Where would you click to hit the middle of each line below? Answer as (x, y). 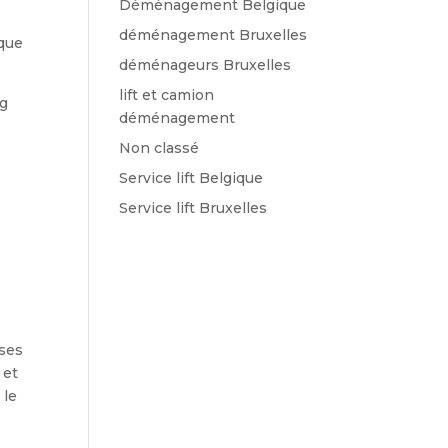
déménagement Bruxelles (213, 35)
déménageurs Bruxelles (205, 65)
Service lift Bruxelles (193, 208)
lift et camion (167, 95)
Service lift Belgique (191, 178)
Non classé (159, 148)
